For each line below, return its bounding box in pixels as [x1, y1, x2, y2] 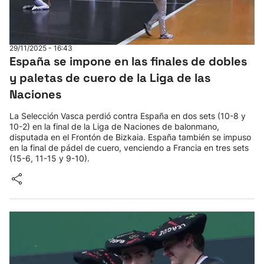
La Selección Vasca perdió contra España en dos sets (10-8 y [9, 111, 246, 121]
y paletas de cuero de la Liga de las [9, 70, 210, 85]
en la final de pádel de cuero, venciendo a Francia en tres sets [9, 143, 249, 153]
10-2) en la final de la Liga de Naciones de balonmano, [9, 121, 219, 131]
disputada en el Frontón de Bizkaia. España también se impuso [9, 132, 251, 142]
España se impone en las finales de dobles [9, 54, 247, 69]
